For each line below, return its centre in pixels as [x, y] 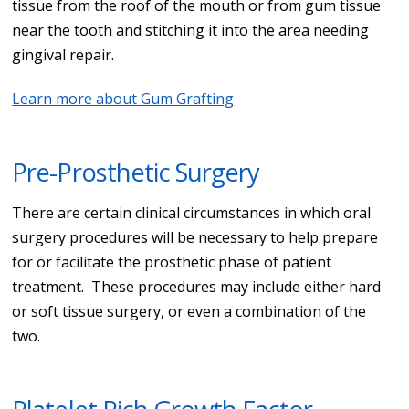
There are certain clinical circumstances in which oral [192, 212]
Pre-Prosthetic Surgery [136, 172]
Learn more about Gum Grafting [123, 98]
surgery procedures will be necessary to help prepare [195, 237]
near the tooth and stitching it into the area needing [191, 30]
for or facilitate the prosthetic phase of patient [172, 262]
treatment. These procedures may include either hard [197, 286]
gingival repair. [63, 54]
